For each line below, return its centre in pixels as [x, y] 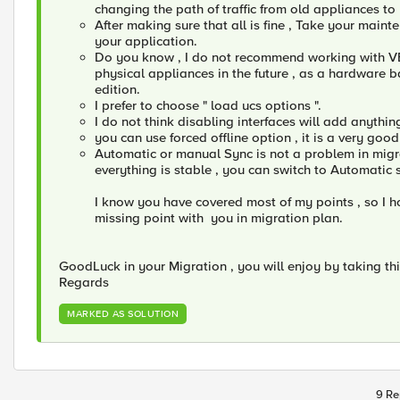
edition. [119, 90]
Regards [84, 283]
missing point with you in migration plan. [221, 218]
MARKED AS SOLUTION [123, 314]
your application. [148, 42]
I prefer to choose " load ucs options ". [208, 106]
